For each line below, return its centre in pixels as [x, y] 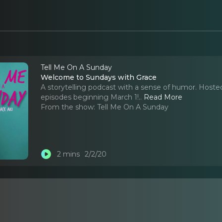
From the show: [68, 107]
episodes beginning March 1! [90, 97]
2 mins [68, 154]
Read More [163, 97]
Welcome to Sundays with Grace [99, 77]
